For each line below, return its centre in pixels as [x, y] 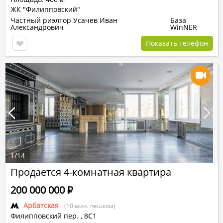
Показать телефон [177, 43]
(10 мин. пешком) [90, 206]
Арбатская [41, 205]
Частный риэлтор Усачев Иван [64, 20]
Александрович [37, 27]
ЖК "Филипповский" [45, 9]
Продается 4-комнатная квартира [91, 172]
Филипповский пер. [45, 216]
